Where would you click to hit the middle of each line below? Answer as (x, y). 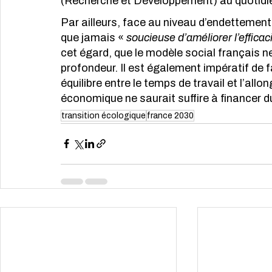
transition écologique (104, 115)
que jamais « (93, 38)
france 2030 (170, 115)
